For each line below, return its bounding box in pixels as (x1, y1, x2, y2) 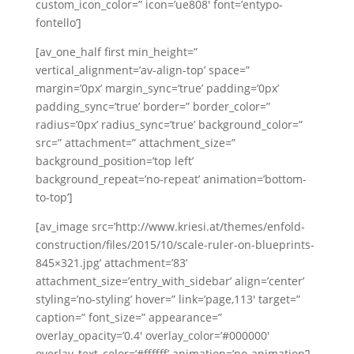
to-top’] (35, 190, 73, 205)
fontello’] (35, 15, 81, 30)
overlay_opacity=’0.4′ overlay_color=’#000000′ (35, 328, 269, 343)
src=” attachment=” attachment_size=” (35, 135, 235, 150)
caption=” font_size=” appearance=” (35, 310, 222, 325)
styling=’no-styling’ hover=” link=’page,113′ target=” (35, 292, 300, 307)
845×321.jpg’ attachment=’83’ (35, 255, 187, 270)
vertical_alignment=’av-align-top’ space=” (35, 62, 250, 77)
